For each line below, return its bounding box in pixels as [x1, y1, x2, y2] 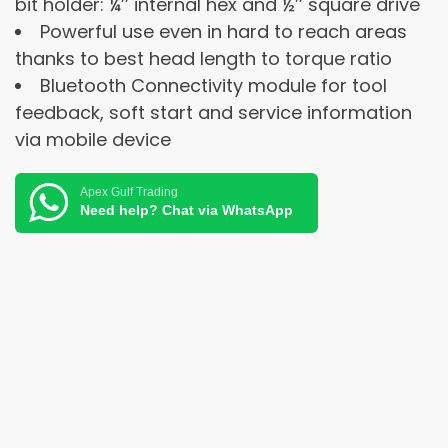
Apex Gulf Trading [80, 185, 178, 200]
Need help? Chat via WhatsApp [80, 202, 293, 219]
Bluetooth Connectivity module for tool [40, 72, 387, 98]
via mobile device [15, 126, 171, 152]
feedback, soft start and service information [15, 99, 412, 125]
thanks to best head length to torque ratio [15, 45, 392, 71]
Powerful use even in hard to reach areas [40, 18, 407, 44]
